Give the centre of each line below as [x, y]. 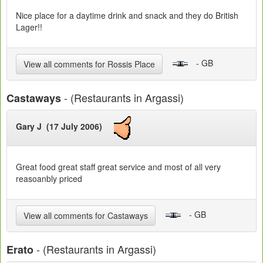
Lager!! [29, 27]
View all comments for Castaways [86, 215]
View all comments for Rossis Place [89, 64]
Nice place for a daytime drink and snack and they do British [127, 15]
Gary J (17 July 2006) [65, 127]
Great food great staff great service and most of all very [118, 166]
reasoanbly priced [49, 178]
